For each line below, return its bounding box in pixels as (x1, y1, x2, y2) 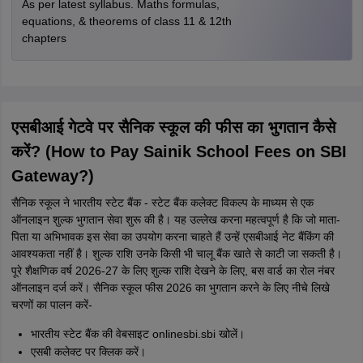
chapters (21, 32, 66, 45)
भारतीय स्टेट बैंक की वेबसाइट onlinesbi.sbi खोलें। (30, 327, 245, 341)
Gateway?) (11, 167, 94, 186)
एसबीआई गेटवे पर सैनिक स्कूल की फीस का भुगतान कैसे (11, 118, 335, 137)
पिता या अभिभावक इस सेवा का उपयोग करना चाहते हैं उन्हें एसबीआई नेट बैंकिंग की (11, 230, 334, 244)
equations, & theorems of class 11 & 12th (21, 15, 232, 28)
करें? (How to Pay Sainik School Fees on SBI (11, 143, 347, 161)
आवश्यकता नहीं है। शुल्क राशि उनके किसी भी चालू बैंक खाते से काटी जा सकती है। (11, 247, 342, 261)
